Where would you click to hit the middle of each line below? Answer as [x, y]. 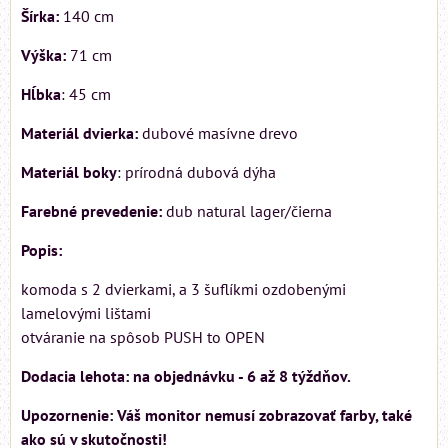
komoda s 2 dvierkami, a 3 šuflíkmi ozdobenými [183, 288]
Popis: [41, 249]
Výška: [43, 54]
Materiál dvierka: [79, 132]
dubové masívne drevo [218, 132]
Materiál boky [69, 171]
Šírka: [40, 15]
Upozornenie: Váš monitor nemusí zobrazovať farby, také [216, 414]
